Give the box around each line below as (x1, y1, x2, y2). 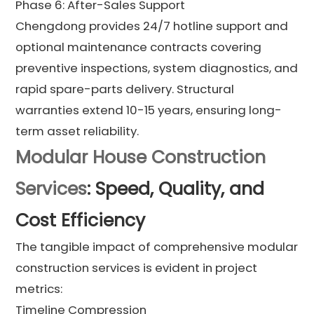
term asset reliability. (15, 122, 139, 139)
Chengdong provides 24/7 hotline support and (15, 17, 289, 34)
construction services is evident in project (15, 259, 258, 276)
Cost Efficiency (15, 207, 146, 233)
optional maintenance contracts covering (15, 38, 262, 55)
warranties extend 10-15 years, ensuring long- (15, 101, 282, 118)
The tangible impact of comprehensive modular (15, 238, 299, 255)
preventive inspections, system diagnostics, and (15, 59, 299, 76)
